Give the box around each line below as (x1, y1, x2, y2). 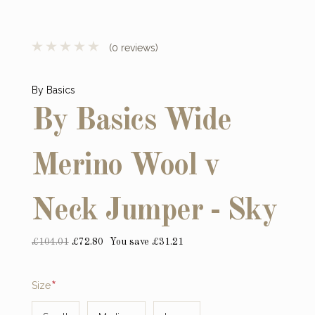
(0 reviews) (105, 41, 158, 53)
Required (52, 276, 94, 288)
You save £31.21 (109, 236, 184, 247)
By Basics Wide (31, 105, 231, 136)
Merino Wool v (31, 150, 219, 181)
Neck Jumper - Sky (31, 195, 277, 226)
